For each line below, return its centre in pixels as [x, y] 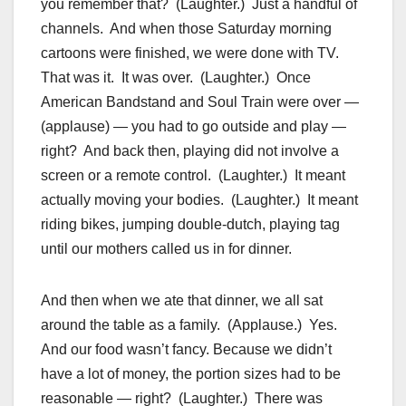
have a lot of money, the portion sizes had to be [191, 374]
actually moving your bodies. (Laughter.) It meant [199, 200]
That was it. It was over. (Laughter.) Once [176, 78]
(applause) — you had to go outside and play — [193, 127]
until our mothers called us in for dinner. [166, 249]
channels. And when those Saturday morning [186, 29]
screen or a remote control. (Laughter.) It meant [193, 176]
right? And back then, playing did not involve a [190, 151]
